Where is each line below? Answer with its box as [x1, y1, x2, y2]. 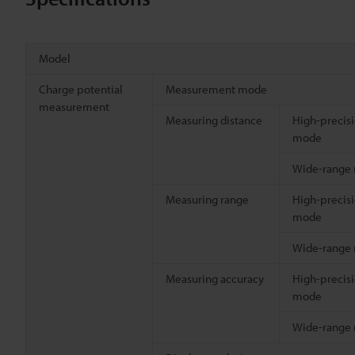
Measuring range [166, 191, 249, 207]
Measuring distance [166, 112, 262, 128]
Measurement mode [166, 81, 267, 97]
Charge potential [39, 81, 123, 97]
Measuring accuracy [166, 270, 264, 286]
